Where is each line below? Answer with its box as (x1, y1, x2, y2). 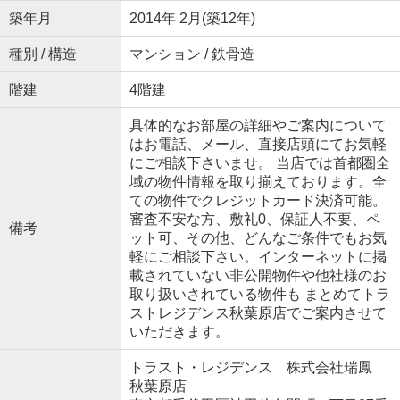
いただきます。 (129, 323, 229, 339)
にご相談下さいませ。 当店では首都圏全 (129, 154, 390, 171)
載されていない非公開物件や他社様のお (129, 267, 387, 283)
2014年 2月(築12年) (129, 10, 255, 26)
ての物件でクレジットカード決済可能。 (129, 192, 387, 208)
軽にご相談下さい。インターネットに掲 (129, 248, 387, 264)
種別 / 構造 (8, 46, 77, 62)
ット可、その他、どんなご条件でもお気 (129, 229, 387, 246)
